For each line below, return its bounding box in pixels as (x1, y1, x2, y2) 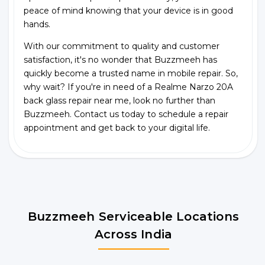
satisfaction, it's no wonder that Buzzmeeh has (24, 54, 217, 65)
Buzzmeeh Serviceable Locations (27, 209, 239, 224)
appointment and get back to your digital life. (24, 122, 210, 133)
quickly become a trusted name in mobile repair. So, (24, 68, 238, 79)
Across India (94, 227, 173, 241)
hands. (24, 19, 50, 30)
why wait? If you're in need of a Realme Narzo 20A (24, 82, 233, 92)
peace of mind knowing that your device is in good (24, 5, 233, 16)
